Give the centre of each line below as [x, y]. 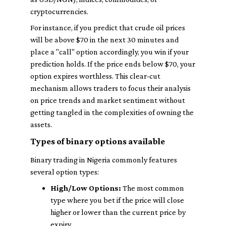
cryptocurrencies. [59, 11]
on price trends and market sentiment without [108, 100]
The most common [153, 188]
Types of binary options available [98, 141]
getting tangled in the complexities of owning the [112, 112]
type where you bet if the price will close [117, 200]
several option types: [65, 172]
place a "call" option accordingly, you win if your [109, 52]
